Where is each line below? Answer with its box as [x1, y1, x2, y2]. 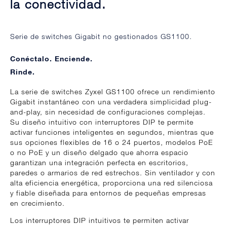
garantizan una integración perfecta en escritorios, [10, 158, 188, 167]
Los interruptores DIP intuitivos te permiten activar [10, 216, 189, 225]
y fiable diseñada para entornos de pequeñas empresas [10, 188, 206, 198]
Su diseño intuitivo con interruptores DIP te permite [10, 118, 194, 127]
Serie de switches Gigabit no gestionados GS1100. [10, 32, 192, 41]
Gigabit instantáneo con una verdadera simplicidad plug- [10, 97, 212, 106]
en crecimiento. [10, 199, 65, 208]
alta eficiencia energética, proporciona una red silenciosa [10, 178, 213, 187]
